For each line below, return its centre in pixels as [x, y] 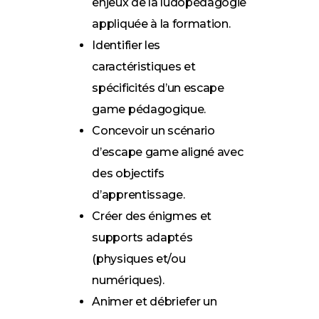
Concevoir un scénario [153, 131]
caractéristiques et [144, 67]
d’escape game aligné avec [168, 152]
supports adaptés [142, 238]
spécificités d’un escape [158, 88]
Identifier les [126, 46]
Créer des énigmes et [152, 216]
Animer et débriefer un [155, 302]
